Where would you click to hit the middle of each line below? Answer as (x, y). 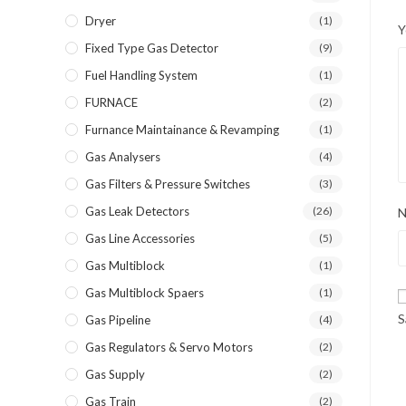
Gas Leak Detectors (137, 211)
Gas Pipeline (118, 320)
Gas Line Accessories (140, 238)
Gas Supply (115, 374)
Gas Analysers (123, 157)
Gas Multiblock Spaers (145, 293)
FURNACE (111, 102)
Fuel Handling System (141, 75)
